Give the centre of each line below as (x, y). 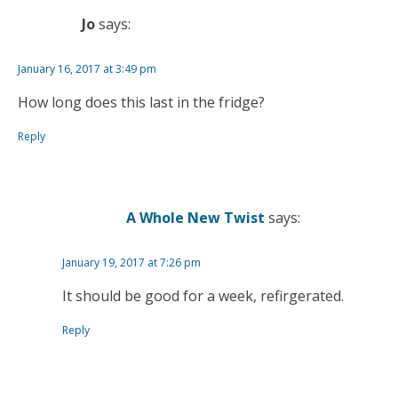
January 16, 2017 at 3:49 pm (87, 69)
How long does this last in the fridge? (141, 103)
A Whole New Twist (195, 217)
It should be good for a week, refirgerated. (203, 296)
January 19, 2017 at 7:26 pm (131, 263)
